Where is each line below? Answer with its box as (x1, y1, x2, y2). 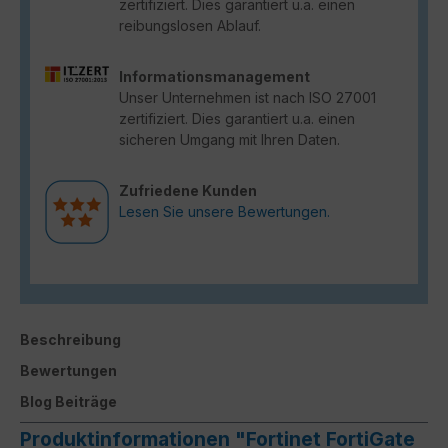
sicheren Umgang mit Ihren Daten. (119, 130, 340, 148)
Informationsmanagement (119, 67, 310, 85)
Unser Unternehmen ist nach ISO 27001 (119, 88, 376, 106)
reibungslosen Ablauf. (119, 16, 261, 34)
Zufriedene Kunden (119, 181, 257, 199)
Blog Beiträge (20, 392, 117, 410)
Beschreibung (20, 330, 121, 348)
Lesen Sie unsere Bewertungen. (119, 202, 330, 220)
